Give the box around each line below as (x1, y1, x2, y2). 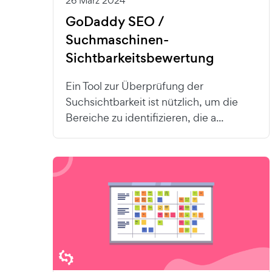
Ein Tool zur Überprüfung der (66, 78, 203, 93)
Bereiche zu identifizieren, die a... (66, 110, 223, 124)
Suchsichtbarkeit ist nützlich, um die (66, 94, 238, 109)
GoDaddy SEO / (66, 12, 165, 31)
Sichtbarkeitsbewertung (66, 48, 214, 67)
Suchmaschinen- (66, 30, 169, 49)
